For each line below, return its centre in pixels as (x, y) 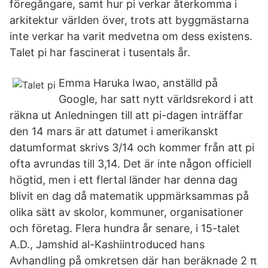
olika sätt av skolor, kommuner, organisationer (127, 212)
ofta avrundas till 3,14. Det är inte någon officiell (130, 164)
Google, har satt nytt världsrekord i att (156, 99)
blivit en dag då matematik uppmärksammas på (129, 196)
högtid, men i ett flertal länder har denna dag (124, 180)
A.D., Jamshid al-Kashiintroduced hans (107, 244)
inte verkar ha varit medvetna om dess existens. (131, 36)
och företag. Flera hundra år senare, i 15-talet (125, 228)
